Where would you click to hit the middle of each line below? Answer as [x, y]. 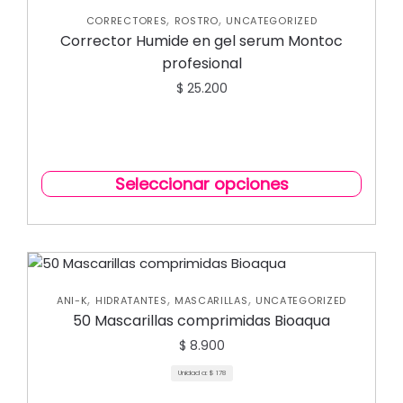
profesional [201, 63]
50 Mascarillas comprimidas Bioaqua [201, 321]
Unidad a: [193, 373]
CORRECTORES [126, 21]
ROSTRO [196, 21]
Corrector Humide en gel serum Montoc [201, 41]
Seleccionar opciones [201, 184]
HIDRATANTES [131, 300]
